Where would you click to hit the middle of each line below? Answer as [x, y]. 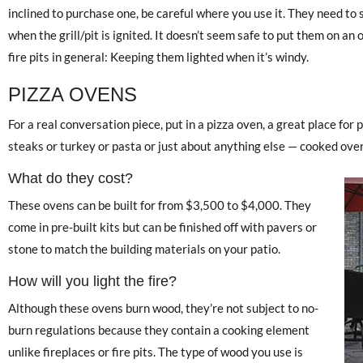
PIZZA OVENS [73, 95]
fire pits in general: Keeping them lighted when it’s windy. [158, 57]
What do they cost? [70, 179]
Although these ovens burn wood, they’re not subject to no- [163, 308]
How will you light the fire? [92, 282]
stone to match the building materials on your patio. [144, 249]
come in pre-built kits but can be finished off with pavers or [162, 227]
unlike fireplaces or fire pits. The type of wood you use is [156, 352]
